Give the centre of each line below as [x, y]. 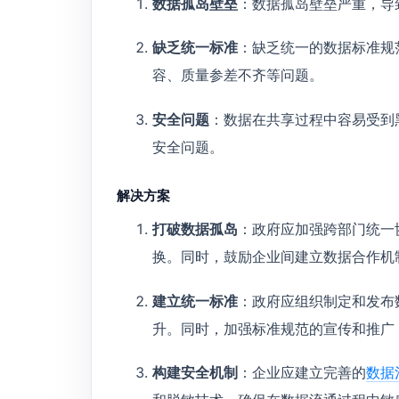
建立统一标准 [195, 301]
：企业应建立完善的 [302, 372]
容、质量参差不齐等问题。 [238, 75]
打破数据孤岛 [195, 229]
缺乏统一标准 [195, 48]
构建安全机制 [195, 372]
